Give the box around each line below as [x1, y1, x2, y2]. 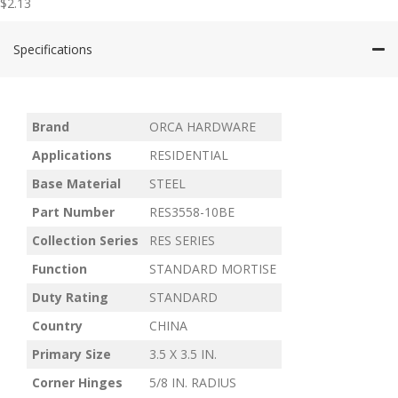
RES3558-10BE [149, 203, 235, 220]
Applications [32, 147, 112, 163]
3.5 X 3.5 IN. [149, 346, 217, 362]
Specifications [13, 40, 92, 58]
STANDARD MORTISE [149, 260, 276, 277]
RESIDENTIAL [149, 147, 228, 163]
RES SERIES [149, 232, 215, 249]
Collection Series [32, 232, 139, 249]
